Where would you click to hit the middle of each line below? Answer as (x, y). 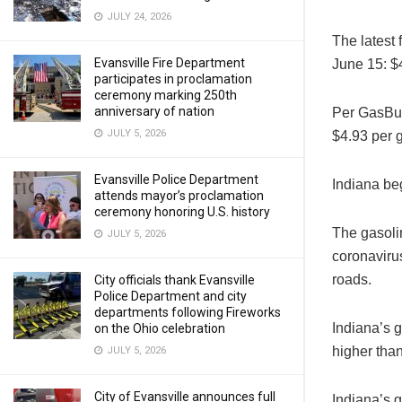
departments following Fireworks (188, 312)
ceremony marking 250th (166, 95)
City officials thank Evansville (175, 280)
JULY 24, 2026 (138, 17)
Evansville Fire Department (170, 63)
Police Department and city (170, 296)
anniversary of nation (154, 111)
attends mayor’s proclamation (179, 196)
